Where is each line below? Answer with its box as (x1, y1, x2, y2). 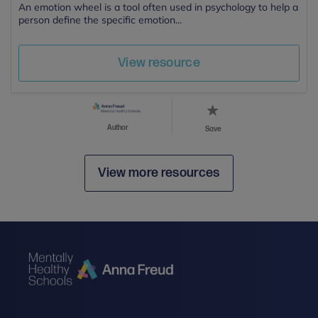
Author (106, 123, 128, 132)
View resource (117, 55, 201, 70)
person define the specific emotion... (18, 13, 182, 26)
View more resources (98, 165, 220, 180)
